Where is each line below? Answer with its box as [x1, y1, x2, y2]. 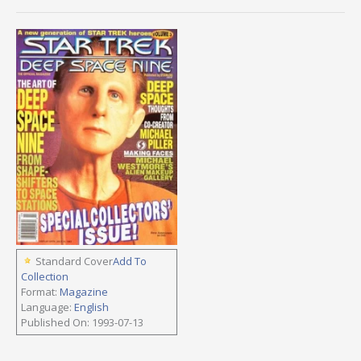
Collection [21, 268, 68, 284]
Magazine [60, 284, 108, 299]
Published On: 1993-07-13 [21, 314, 143, 330]
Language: [21, 299, 74, 314]
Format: [21, 284, 60, 299]
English [74, 299, 109, 314]
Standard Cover [35, 253, 113, 268]
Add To [113, 253, 147, 268]
